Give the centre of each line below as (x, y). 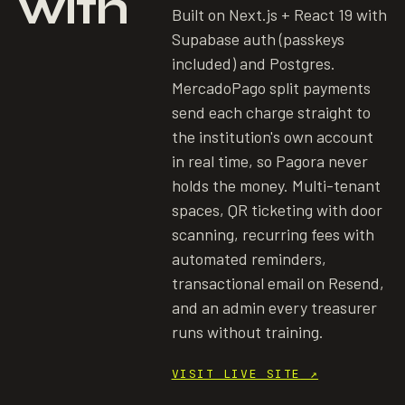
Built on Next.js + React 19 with (279, 14)
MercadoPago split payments (271, 88)
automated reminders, (249, 259)
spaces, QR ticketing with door (277, 210)
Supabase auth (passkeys (258, 39)
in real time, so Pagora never (269, 161)
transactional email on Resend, (278, 283)
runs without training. (247, 332)
